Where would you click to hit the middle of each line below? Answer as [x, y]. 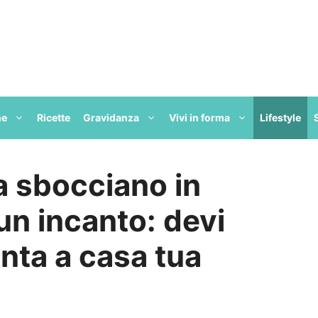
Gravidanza [111, 117]
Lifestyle [280, 117]
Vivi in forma [199, 117]
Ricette [54, 117]
